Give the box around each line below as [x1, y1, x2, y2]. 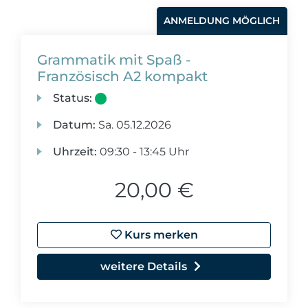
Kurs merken [121, 228, 198, 241]
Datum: [53, 118, 96, 131]
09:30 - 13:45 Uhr [97, 145, 190, 158]
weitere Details [100, 260, 187, 273]
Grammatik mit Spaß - [37, 52, 191, 68]
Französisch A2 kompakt [37, 68, 208, 85]
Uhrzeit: [53, 145, 98, 158]
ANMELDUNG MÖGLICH [164, 14, 280, 27]
